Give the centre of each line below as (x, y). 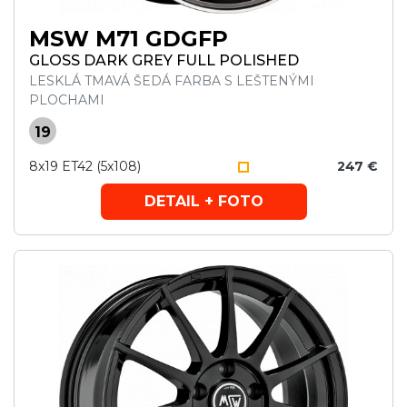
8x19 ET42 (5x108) (85, 166)
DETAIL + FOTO (203, 201)
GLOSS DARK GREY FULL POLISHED (164, 60)
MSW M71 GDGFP (129, 39)
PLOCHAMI (67, 100)
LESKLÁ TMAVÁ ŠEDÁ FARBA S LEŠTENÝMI (172, 81)
